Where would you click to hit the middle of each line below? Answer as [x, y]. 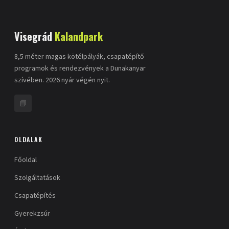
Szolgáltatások [37, 178]
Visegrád [35, 36]
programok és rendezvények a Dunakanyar [80, 68]
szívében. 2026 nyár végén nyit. [62, 80]
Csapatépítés [35, 196]
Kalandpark [79, 36]
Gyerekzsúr [32, 214]
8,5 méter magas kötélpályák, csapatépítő [79, 57]
